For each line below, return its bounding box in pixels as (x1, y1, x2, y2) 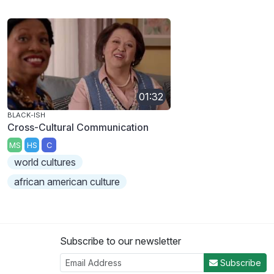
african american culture (14, 176, 120, 188)
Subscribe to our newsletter (60, 235, 181, 248)
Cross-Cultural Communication (7, 120, 149, 133)
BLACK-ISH (7, 110, 45, 119)
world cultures (14, 156, 76, 169)
